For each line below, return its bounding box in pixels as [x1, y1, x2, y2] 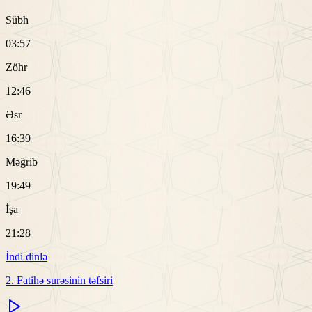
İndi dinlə [6, 251, 47, 263]
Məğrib [6, 156, 38, 169]
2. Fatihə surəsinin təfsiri [6, 274, 113, 287]
